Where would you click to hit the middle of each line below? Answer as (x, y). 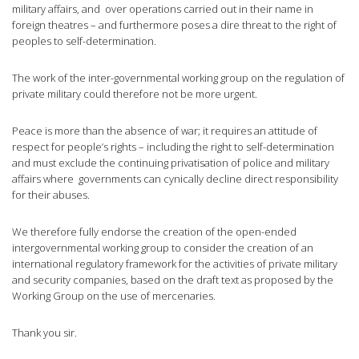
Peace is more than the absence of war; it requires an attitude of (165, 131)
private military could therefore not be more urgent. (135, 94)
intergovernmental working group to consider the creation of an (163, 248)
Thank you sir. (44, 333)
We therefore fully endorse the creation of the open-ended (154, 232)
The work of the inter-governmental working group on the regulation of (178, 78)
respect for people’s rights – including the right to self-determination (173, 147)
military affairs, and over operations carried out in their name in (163, 9)
